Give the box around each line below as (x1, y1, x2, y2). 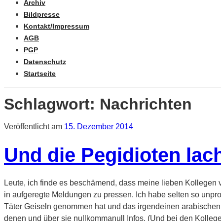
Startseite (24, 70, 56, 77)
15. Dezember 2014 (64, 122, 133, 131)
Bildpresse (24, 10, 60, 18)
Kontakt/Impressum (24, 22, 89, 30)
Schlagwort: (4, 95, 100, 113)
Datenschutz (24, 58, 66, 66)
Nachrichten (100, 95, 192, 113)
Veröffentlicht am (4, 122, 62, 131)
